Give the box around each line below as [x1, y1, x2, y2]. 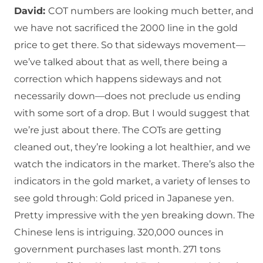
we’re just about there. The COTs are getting [14, 124, 221, 136]
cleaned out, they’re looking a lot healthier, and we [14, 141, 251, 153]
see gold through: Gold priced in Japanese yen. [14, 193, 234, 204]
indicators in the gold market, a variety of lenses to [14, 176, 250, 187]
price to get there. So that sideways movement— [14, 39, 245, 51]
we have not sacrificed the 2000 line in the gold [14, 22, 238, 34]
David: [14, 5, 48, 17]
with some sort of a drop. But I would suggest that [14, 107, 250, 119]
